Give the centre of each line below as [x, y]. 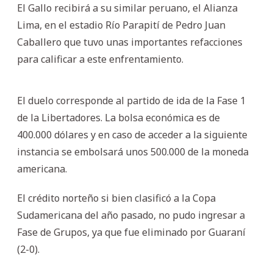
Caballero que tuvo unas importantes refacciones [130, 42]
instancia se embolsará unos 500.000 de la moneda [133, 151]
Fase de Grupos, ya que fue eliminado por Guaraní [131, 232]
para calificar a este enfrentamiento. [100, 59]
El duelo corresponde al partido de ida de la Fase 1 [131, 100]
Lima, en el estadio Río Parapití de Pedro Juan [121, 25]
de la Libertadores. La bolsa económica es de [119, 117]
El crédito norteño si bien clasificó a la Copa [116, 198]
